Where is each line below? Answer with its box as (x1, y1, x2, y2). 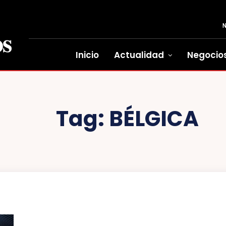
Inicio (76, 49, 99, 61)
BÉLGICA (108, 104, 199, 134)
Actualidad (114, 49, 164, 61)
